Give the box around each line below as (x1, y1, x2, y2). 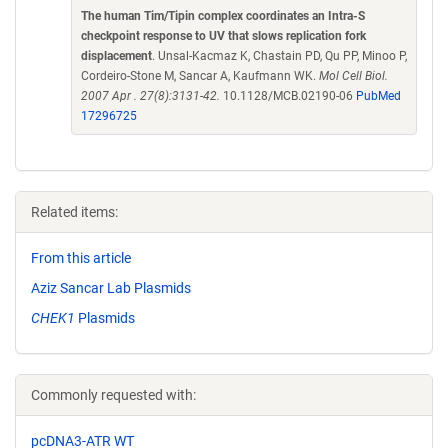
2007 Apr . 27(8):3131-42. (81, 89, 220, 103)
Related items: (31, 204, 118, 220)
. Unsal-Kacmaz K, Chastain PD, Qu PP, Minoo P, (152, 49, 407, 63)
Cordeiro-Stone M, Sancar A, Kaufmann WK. (81, 69, 319, 83)
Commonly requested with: (31, 386, 196, 403)
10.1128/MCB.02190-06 (220, 89, 356, 103)
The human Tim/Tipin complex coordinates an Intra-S (81, 9, 365, 23)
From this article (31, 250, 131, 266)
